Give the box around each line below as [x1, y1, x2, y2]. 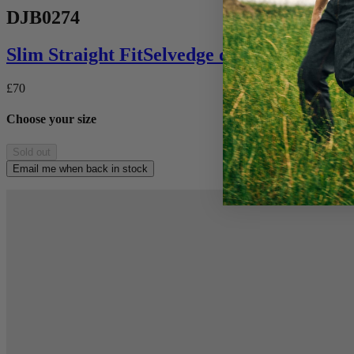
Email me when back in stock [13, 162, 148, 175]
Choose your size [6, 112, 96, 126]
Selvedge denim [143, 44, 269, 66]
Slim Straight [6, 44, 115, 66]
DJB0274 [6, 7, 80, 28]
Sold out [13, 145, 51, 158]
